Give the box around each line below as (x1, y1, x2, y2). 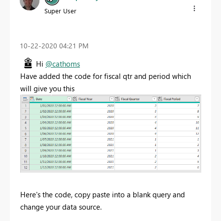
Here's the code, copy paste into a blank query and (20, 189, 185, 199)
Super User (44, 6, 76, 15)
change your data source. (20, 201, 102, 212)
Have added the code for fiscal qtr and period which (20, 71, 191, 81)
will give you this (20, 83, 74, 93)
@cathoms (45, 58, 80, 69)
